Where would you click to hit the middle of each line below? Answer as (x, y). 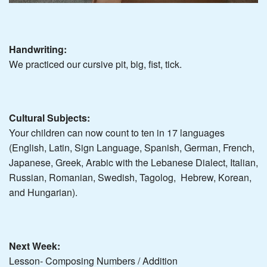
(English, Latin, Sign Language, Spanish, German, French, (132, 147)
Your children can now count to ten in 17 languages (117, 132)
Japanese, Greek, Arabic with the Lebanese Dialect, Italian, (133, 162)
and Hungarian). (43, 192)
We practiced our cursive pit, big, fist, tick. (95, 64)
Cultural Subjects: (49, 117)
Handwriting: (38, 49)
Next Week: (35, 246)
